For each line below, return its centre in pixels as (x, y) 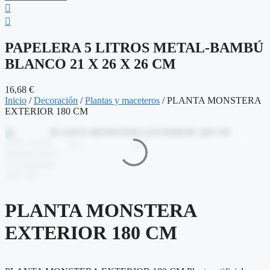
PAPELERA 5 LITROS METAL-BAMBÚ (134, 47)
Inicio (16, 100)
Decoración (56, 100)
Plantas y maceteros (122, 100)
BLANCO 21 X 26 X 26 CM (90, 64)
